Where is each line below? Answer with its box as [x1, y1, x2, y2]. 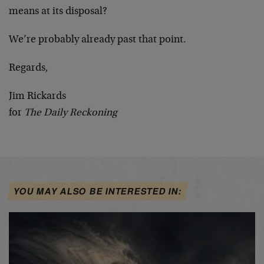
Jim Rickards [9, 91, 66, 102]
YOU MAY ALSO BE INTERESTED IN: [12, 184, 183, 197]
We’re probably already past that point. [9, 34, 186, 45]
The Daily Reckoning [24, 107, 117, 118]
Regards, [9, 62, 48, 74]
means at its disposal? [9, 6, 107, 17]
